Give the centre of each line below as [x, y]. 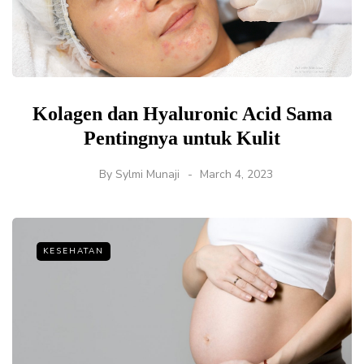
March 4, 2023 [236, 175]
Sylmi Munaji [147, 175]
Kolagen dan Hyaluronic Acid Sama [182, 114]
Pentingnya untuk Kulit [182, 139]
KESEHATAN [74, 251]
